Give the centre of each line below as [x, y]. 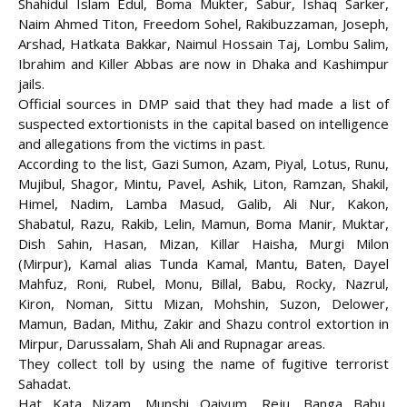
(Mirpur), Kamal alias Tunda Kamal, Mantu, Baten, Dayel [203, 264]
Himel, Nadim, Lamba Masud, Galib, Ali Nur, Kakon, [203, 204]
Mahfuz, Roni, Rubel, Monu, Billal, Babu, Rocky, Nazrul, [203, 284]
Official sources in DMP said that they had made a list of [203, 104]
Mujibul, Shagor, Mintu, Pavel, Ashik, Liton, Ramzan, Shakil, [203, 184]
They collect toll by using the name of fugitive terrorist [203, 364]
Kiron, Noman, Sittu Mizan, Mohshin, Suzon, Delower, [203, 304]
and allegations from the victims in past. [142, 144]
